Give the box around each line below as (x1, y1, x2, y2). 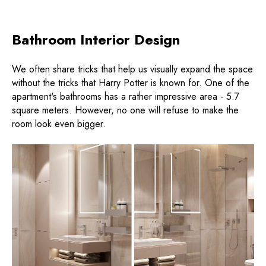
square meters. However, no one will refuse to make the (12, 103, 239, 118)
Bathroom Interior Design (12, 29, 180, 50)
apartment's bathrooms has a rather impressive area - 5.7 (12, 90, 239, 104)
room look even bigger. (12, 117, 106, 131)
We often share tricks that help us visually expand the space (12, 62, 253, 77)
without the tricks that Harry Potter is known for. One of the (12, 76, 249, 90)
